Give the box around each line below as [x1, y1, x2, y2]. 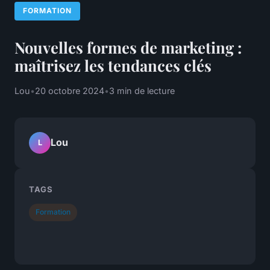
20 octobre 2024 [35, 85, 104, 96]
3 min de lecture [109, 85, 175, 96]
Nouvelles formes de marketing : [14, 36, 242, 57]
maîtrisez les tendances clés [14, 54, 212, 75]
